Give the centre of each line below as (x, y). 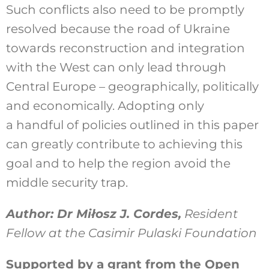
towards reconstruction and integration (125, 48)
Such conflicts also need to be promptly (125, 10)
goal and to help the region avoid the (118, 164)
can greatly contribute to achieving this (124, 144)
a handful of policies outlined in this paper (132, 125)
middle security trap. (67, 183)
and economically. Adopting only (105, 106)
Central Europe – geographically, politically (132, 87)
